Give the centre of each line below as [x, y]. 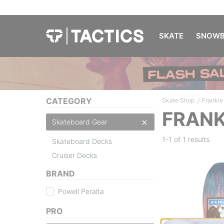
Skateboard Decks [82, 141]
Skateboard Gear [80, 121]
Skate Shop [178, 100]
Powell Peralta [81, 191]
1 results [196, 139]
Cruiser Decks [74, 155]
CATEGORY [69, 101]
